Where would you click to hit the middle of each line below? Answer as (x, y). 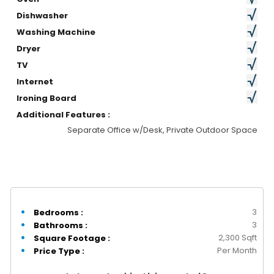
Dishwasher (43, 16)
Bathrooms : (61, 226)
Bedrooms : (59, 213)
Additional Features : (64, 115)
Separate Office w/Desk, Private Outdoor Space (162, 130)
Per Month (237, 251)
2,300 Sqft (237, 238)
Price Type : (58, 251)
